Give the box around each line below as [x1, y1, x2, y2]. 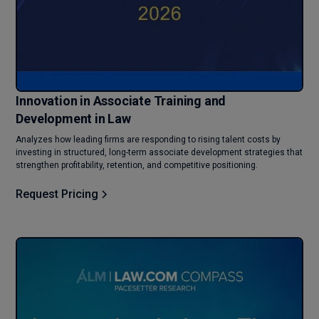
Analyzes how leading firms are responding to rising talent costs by [16, 135, 281, 145]
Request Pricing [16, 187, 99, 202]
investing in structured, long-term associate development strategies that [16, 147, 303, 158]
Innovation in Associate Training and [16, 93, 226, 109]
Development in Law [16, 111, 131, 127]
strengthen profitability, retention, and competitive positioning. [16, 160, 258, 171]
